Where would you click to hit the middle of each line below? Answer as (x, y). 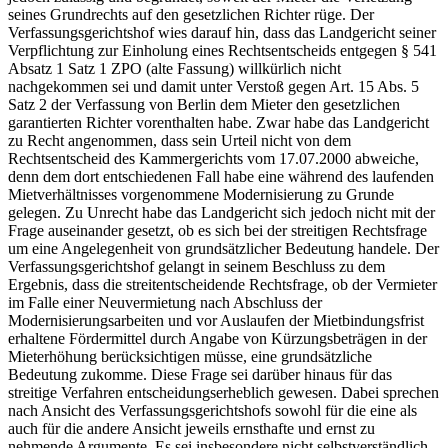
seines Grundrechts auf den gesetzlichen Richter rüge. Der (191, 15)
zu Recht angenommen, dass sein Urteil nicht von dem (179, 141)
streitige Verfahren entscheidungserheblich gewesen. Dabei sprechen (223, 393)
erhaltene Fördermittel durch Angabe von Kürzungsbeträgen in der (217, 339)
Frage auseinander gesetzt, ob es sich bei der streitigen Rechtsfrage (217, 231)
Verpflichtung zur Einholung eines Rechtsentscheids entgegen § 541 (222, 51)
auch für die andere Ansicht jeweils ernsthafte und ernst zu (191, 429)
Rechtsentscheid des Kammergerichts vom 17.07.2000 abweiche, (213, 159)
